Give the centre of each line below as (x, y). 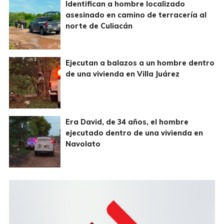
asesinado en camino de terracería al (136, 15)
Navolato (83, 144)
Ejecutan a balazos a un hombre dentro (140, 63)
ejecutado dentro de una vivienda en (134, 133)
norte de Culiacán (99, 26)
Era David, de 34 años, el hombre (127, 122)
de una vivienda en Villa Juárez (122, 74)
